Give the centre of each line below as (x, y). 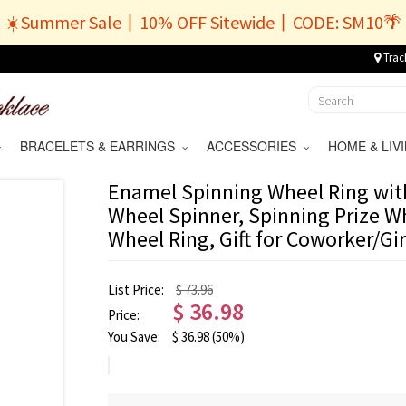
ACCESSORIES (255, 146)
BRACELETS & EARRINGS (101, 146)
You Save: (135, 337)
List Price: (137, 290)
